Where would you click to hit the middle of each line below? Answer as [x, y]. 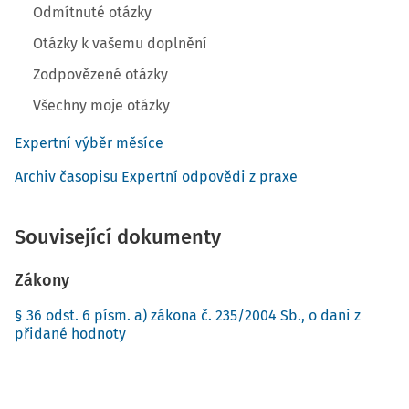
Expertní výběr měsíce [89, 143]
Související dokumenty [118, 237]
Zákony [42, 280]
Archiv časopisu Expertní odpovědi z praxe [156, 177]
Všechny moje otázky [101, 105]
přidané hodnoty [70, 334]
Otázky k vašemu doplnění [120, 43]
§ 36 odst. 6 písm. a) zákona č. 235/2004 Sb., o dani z [188, 315]
